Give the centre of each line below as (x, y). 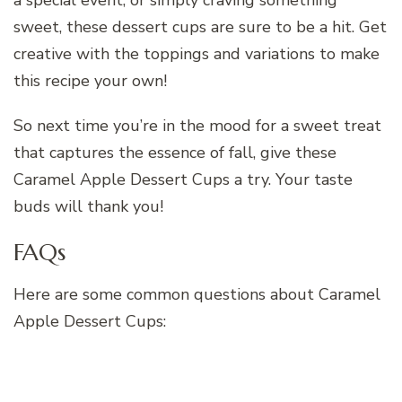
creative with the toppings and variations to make (197, 53)
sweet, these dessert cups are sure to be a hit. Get (200, 26)
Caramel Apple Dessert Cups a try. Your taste (183, 179)
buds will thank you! (88, 206)
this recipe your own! (90, 80)
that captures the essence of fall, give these (175, 152)
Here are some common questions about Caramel (197, 295)
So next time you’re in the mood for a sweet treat (197, 125)
